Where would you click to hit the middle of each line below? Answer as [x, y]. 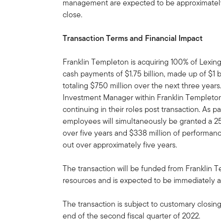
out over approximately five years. [120, 145]
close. [73, 15]
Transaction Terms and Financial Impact [133, 38]
